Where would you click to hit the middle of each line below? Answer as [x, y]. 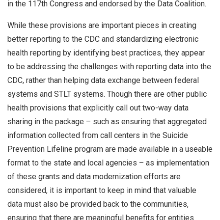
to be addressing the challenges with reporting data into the [109, 66]
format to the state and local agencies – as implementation [108, 163]
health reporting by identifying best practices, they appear [106, 53]
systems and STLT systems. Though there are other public [107, 94]
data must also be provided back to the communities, [98, 204]
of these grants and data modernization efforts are [94, 176]
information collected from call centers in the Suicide [98, 135]
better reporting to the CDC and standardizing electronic [103, 39]
